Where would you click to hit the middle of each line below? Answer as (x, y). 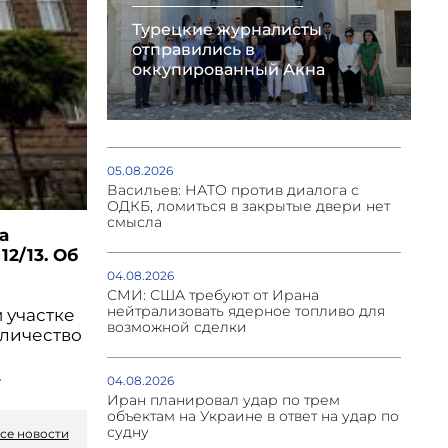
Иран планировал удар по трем (223, 400)
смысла (134, 222)
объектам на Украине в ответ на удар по (252, 416)
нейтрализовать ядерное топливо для (245, 311)
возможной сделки (176, 327)
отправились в (193, 50)
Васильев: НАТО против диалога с (232, 190)
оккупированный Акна (228, 70)
